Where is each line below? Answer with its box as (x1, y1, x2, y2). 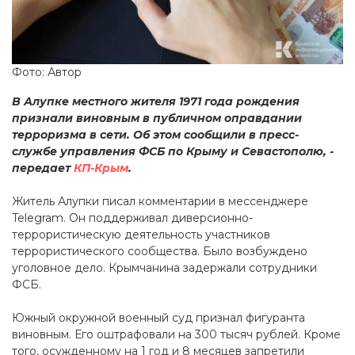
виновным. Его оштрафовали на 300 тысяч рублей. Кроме (12, 327, 341, 342)
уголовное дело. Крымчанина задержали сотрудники (12, 261, 317, 276)
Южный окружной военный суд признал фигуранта (12, 311, 305, 326)
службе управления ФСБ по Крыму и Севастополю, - (12, 144, 334, 159)
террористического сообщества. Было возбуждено (12, 244, 307, 259)
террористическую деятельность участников (12, 227, 270, 242)
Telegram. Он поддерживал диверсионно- (12, 211, 253, 226)
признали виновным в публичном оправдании (12, 111, 302, 126)
